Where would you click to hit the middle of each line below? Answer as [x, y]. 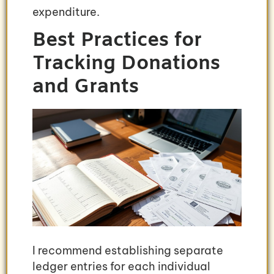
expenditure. [66, 12]
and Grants [86, 87]
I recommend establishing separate [128, 251]
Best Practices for [117, 40]
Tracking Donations [126, 64]
